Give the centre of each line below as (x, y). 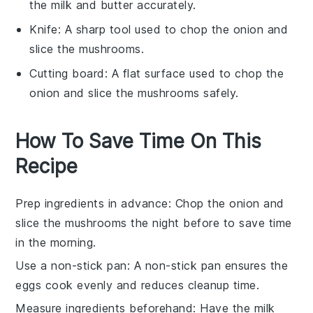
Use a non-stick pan (71, 265)
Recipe (47, 166)
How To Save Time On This (139, 141)
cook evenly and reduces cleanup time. (151, 285)
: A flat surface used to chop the (194, 73)
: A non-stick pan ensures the (208, 265)
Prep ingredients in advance (92, 203)
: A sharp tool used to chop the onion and (173, 29)
